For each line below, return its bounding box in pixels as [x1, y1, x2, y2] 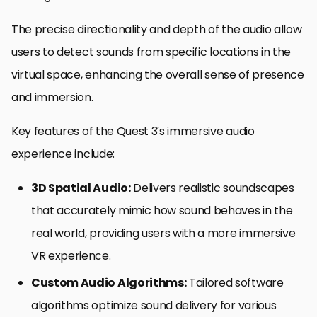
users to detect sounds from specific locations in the [11, 44, 292, 61]
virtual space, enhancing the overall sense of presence [11, 67, 304, 83]
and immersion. [11, 89, 93, 106]
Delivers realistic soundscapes [130, 180, 294, 197]
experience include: [11, 146, 115, 163]
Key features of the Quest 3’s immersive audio [11, 123, 255, 140]
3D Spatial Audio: [31, 180, 131, 197]
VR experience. [31, 248, 111, 265]
